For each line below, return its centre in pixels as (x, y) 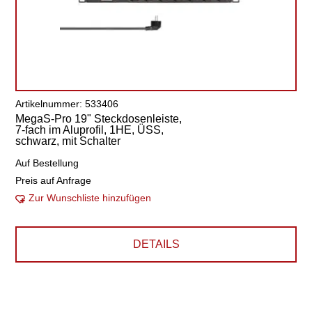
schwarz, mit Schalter (68, 141)
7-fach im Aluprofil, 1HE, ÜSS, (90, 130)
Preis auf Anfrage (54, 180)
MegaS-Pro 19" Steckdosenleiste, (99, 119)
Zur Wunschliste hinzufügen (90, 198)
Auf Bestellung (47, 163)
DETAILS (156, 244)
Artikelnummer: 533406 (67, 104)
